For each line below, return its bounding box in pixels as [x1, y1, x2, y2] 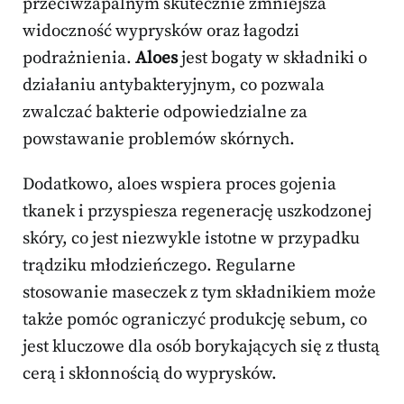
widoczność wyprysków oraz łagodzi [23, 21, 299, 42]
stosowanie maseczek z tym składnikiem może [23, 282, 376, 304]
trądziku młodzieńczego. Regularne [23, 255, 296, 277]
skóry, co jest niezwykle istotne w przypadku [23, 228, 360, 250]
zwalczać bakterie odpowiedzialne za [23, 102, 308, 124]
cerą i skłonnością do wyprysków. [23, 363, 277, 385]
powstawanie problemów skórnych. [23, 129, 295, 151]
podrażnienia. [23, 48, 135, 69]
